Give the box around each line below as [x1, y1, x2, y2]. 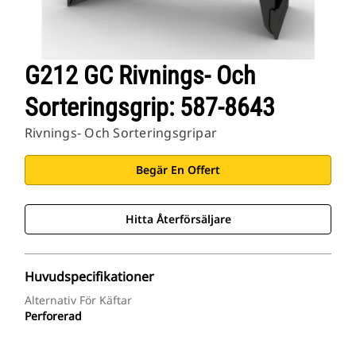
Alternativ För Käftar [25, 292, 132, 308]
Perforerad [25, 308, 82, 324]
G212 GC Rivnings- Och [25, 60, 255, 91]
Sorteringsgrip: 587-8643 [25, 92, 275, 123]
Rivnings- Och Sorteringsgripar [25, 124, 218, 142]
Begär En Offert [136, 162, 220, 178]
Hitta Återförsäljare [125, 211, 231, 227]
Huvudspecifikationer [25, 268, 154, 286]
